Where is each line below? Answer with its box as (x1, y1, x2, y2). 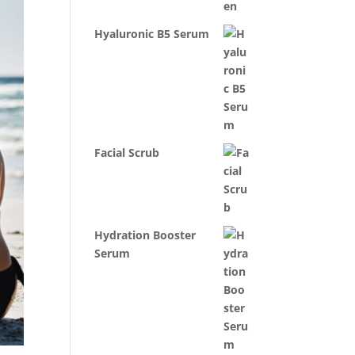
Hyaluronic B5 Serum (94, 26, 210, 41)
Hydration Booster (94, 227, 197, 242)
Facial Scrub (94, 145, 160, 160)
